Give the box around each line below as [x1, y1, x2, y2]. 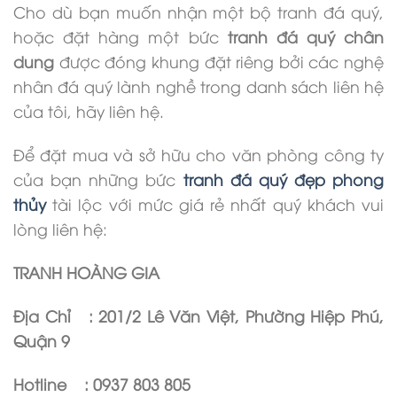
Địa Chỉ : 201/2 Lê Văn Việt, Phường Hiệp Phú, [13, 304, 384, 326]
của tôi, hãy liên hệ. [13, 100, 164, 122]
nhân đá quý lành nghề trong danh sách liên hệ [13, 75, 384, 97]
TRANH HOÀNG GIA [13, 261, 160, 284]
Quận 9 [13, 329, 70, 351]
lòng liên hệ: [13, 218, 107, 240]
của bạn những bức [13, 168, 183, 191]
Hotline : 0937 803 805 [13, 372, 191, 394]
